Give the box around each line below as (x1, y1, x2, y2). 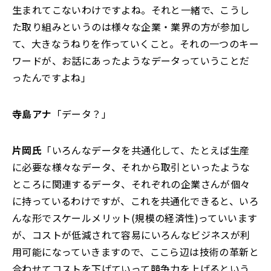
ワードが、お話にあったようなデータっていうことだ (12, 53, 250, 68)
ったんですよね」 (12, 70, 91, 85)
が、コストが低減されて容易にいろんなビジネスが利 (12, 227, 250, 243)
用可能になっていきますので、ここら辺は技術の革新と (12, 244, 259, 260)
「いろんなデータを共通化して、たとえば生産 (42, 143, 250, 158)
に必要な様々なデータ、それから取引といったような (12, 160, 250, 175)
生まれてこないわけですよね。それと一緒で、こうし (12, 2, 250, 18)
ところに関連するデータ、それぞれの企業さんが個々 (12, 177, 250, 192)
